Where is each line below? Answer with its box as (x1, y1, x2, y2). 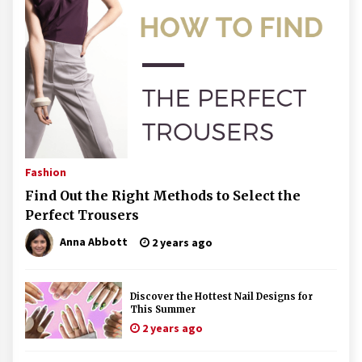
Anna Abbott (60, 234, 128, 249)
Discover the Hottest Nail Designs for (130, 291, 313, 302)
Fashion (25, 165, 66, 179)
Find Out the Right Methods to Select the (25, 187, 301, 204)
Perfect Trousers (25, 207, 139, 223)
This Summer (130, 304, 196, 315)
